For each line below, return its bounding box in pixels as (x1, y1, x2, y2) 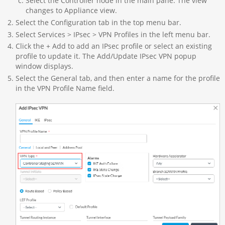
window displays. (15, 61, 73, 71)
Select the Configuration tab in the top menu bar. (15, 17, 181, 27)
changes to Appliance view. (25, 6, 117, 16)
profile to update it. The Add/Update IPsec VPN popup (15, 51, 196, 61)
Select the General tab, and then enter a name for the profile (15, 73, 220, 83)
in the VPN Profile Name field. (15, 83, 115, 93)
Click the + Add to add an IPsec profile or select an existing (15, 41, 212, 51)
